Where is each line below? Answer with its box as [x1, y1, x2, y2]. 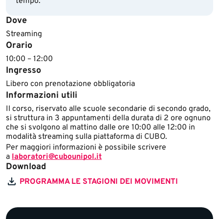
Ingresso [6, 65, 41, 76]
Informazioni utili [6, 90, 77, 101]
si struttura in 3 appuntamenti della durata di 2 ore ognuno [6, 113, 211, 123]
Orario [6, 40, 32, 51]
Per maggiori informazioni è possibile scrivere [6, 143, 166, 153]
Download [6, 161, 46, 173]
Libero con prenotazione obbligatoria [6, 79, 135, 89]
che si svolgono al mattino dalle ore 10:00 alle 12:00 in [6, 123, 195, 132]
